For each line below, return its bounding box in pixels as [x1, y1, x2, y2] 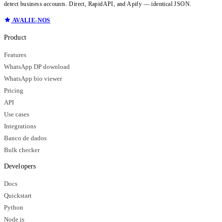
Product [4, 33, 26, 41]
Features [4, 51, 26, 58]
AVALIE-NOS [11, 16, 51, 24]
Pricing [4, 87, 23, 94]
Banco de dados [4, 134, 47, 142]
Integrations [4, 122, 36, 130]
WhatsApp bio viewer [4, 75, 62, 82]
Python [4, 204, 23, 211]
